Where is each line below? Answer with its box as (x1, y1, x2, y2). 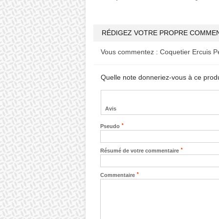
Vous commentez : (100, 48, 160, 56)
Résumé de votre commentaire (100, 148, 179, 153)
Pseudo (100, 123, 120, 129)
